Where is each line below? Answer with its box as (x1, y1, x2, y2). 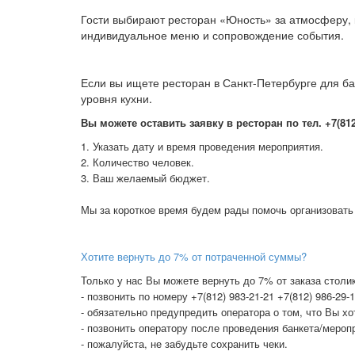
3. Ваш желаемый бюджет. (81, 170, 210, 186)
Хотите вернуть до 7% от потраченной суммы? (81, 249, 307, 265)
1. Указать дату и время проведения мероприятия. (81, 139, 326, 155)
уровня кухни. (81, 90, 152, 107)
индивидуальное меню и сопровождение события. (81, 27, 344, 44)
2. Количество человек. (81, 155, 194, 170)
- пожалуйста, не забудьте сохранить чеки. (81, 336, 288, 352)
